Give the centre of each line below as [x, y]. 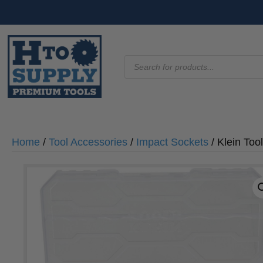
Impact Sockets [172, 142]
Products [146, 60]
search [141, 70]
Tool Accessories [88, 142]
